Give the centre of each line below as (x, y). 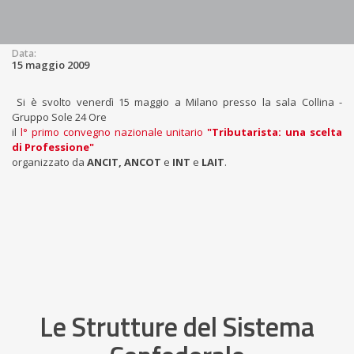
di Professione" (53, 147)
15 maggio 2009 (51, 65)
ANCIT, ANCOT (124, 162)
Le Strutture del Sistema (177, 326)
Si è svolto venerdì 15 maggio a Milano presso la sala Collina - (177, 102)
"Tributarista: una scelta (275, 132)
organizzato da (49, 162)
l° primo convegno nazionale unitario (114, 132)
